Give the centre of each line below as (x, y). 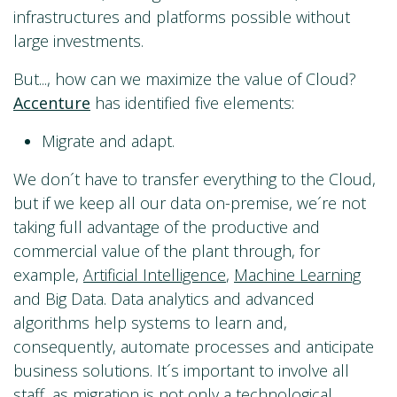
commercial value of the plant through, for (167, 251)
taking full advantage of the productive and (167, 227)
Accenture (52, 103)
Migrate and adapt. (108, 141)
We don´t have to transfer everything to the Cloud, (195, 179)
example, (48, 275)
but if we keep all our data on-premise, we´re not (190, 203)
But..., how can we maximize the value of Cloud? (185, 79)
